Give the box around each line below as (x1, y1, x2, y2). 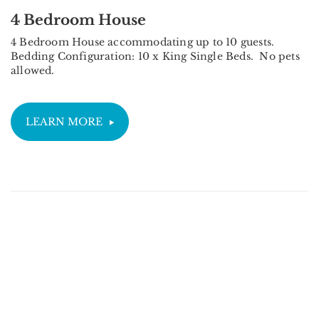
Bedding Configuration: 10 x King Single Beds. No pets (11, 50, 300, 63)
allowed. (11, 64, 55, 78)
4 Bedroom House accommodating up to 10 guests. (11, 36, 278, 49)
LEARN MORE (26, 115, 103, 129)
